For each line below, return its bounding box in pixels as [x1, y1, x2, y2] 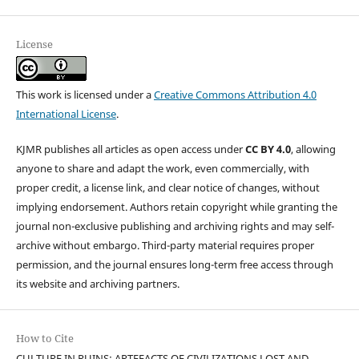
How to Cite [15, 330, 74, 345]
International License [15, 106, 116, 121]
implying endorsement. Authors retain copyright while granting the [15, 199, 337, 214]
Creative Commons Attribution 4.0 [153, 87, 317, 102]
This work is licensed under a [15, 87, 154, 102]
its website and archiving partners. [15, 276, 179, 291]
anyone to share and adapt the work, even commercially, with [15, 160, 309, 175]
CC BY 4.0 [244, 141, 291, 156]
